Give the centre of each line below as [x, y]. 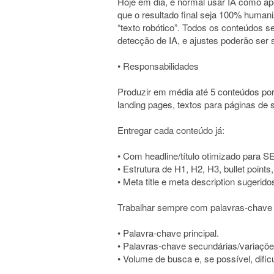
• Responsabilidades [158, 66]
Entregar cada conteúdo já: [171, 130]
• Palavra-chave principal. [168, 233]
